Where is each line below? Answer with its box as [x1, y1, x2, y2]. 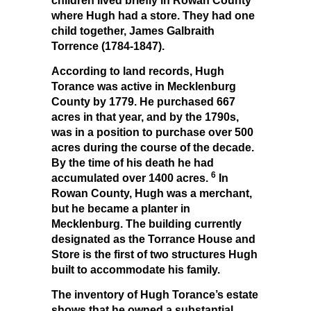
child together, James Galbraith [51, 24, 215, 37]
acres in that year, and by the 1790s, [51, 110, 239, 123]
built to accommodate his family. [51, 263, 220, 276]
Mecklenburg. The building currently [51, 217, 242, 230]
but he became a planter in [51, 202, 190, 215]
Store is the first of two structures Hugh [51, 248, 258, 260]
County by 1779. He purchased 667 [51, 95, 235, 108]
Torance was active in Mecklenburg [51, 80, 236, 92]
